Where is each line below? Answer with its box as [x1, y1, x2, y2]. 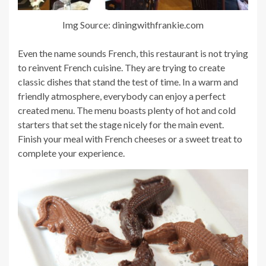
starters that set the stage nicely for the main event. [18, 118, 224, 130]
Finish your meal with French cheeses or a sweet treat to [18, 132, 242, 144]
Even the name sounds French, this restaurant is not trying [18, 47, 248, 59]
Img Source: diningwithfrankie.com [62, 18, 204, 30]
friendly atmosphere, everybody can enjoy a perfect [18, 90, 226, 102]
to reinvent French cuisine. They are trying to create [18, 61, 225, 73]
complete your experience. [18, 147, 125, 159]
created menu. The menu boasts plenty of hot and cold [18, 104, 236, 116]
